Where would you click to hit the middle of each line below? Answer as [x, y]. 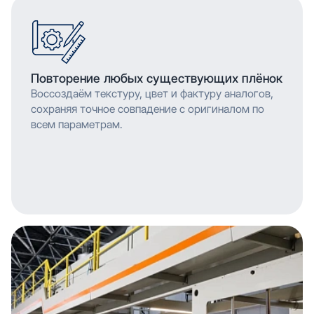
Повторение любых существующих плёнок [157, 78]
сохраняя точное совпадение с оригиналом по [148, 109]
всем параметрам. [77, 124]
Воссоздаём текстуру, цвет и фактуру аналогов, [152, 93]
